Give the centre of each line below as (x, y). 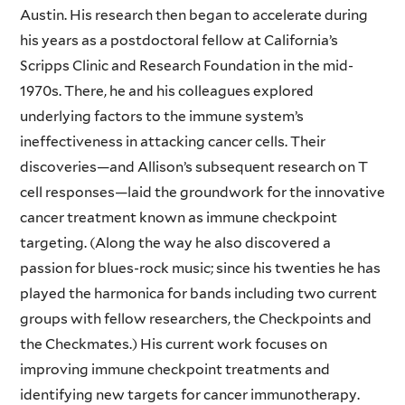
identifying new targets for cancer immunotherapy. (189, 394)
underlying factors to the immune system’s (161, 116)
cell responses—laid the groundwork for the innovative (202, 192)
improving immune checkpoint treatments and (174, 369)
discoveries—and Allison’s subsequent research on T (193, 166)
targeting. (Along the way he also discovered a (175, 242)
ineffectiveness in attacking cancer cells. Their (172, 141)
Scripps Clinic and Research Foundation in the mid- (186, 65)
